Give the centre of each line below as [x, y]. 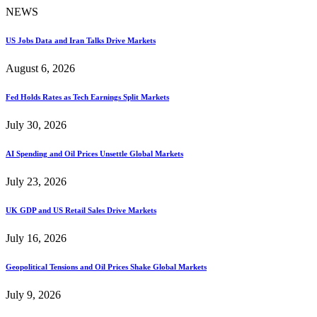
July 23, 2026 [36, 181]
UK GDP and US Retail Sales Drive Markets [81, 210]
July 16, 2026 [36, 238]
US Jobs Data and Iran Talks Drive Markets [81, 40]
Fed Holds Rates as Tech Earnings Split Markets [87, 97]
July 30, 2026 [36, 125]
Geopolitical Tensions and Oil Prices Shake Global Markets [106, 266]
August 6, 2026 [40, 68]
